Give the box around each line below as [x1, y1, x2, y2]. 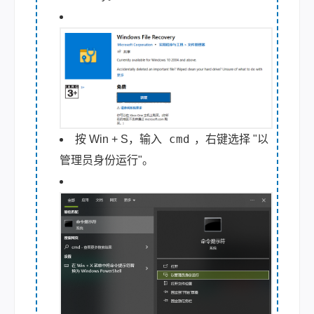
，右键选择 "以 [194, 133, 268, 146]
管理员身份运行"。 [60, 154, 153, 167]
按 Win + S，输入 [75, 133, 165, 146]
